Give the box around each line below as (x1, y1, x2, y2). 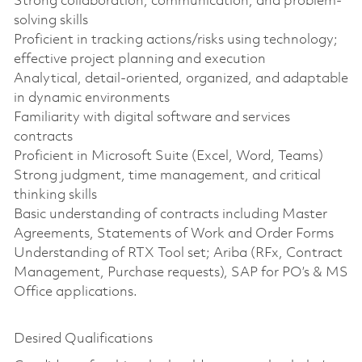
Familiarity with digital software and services (13, 110, 290, 124)
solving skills (13, 13, 88, 27)
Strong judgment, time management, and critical (13, 168, 321, 183)
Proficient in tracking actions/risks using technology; (13, 32, 338, 47)
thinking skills (13, 187, 97, 202)
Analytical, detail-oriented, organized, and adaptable (13, 71, 348, 86)
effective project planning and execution (13, 52, 266, 66)
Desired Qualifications (13, 331, 153, 346)
